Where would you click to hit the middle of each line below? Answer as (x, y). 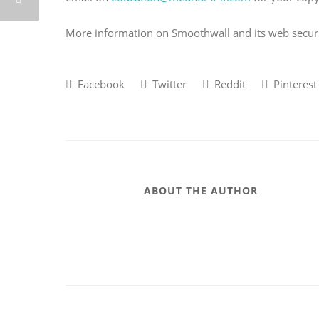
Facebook (100, 84)
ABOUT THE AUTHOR (201, 191)
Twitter (168, 84)
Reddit (229, 84)
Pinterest (294, 84)
